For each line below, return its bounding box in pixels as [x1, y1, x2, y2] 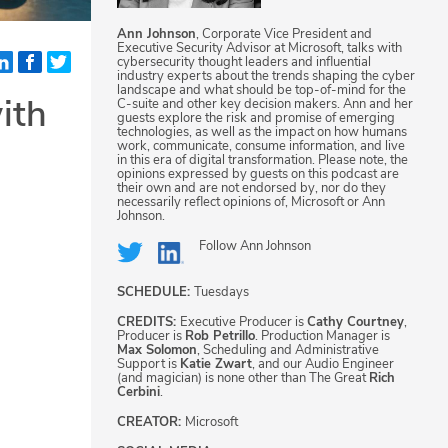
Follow [199, 237, 240, 256]
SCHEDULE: [117, 283, 194, 302]
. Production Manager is [255, 327, 390, 346]
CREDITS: [117, 313, 180, 332]
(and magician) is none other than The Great [117, 369, 369, 388]
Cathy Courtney [307, 313, 404, 332]
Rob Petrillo [185, 327, 255, 346]
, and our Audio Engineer [252, 355, 394, 374]
